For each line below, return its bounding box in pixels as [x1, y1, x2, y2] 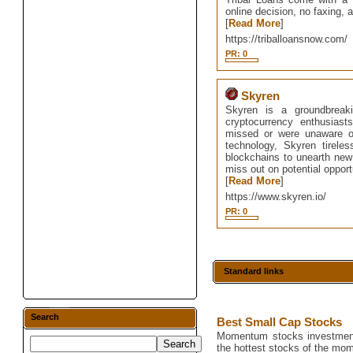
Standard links [224, 266, 284, 276]
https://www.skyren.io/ [225, 191, 327, 203]
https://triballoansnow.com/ [225, 33, 348, 45]
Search [31, 312, 60, 321]
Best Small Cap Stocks [217, 315, 343, 329]
